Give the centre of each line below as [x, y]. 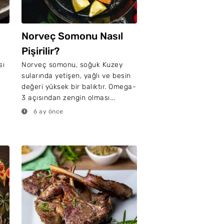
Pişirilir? [40, 51]
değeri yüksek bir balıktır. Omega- [79, 87]
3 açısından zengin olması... [68, 98]
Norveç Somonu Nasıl [72, 36]
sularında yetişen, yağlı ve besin [76, 76]
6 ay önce [47, 111]
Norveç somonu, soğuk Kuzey [72, 65]
